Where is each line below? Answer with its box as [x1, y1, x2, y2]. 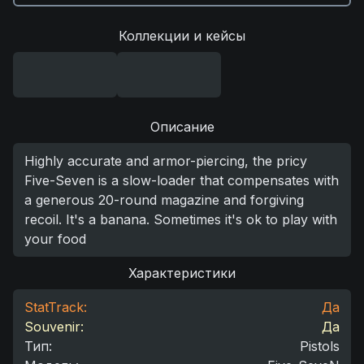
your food [24, 231, 86, 247]
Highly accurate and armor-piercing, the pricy [24, 153, 307, 169]
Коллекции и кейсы [119, 28, 245, 44]
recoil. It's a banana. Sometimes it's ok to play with [24, 211, 337, 227]
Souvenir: [24, 318, 84, 335]
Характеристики [128, 265, 236, 281]
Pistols [300, 338, 340, 354]
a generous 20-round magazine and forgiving [24, 192, 304, 208]
